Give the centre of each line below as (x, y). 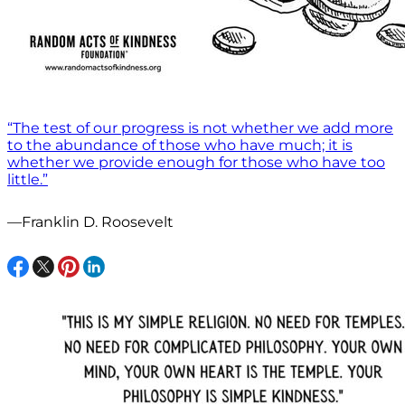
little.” (28, 179)
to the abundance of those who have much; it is (180, 145)
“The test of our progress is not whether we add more (200, 127)
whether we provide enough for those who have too (196, 162)
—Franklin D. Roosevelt (90, 221)
